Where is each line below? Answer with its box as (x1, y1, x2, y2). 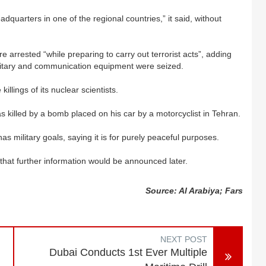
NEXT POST (160, 235, 208, 244)
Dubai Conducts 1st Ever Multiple (49, 246, 208, 258)
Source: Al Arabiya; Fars (145, 186, 243, 195)
